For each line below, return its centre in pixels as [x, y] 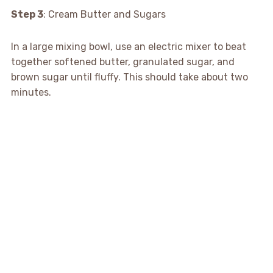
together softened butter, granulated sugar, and [122, 62]
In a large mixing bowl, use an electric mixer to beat [128, 46]
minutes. [31, 92]
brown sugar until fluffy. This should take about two [129, 77]
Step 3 [27, 14]
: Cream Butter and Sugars [104, 14]
